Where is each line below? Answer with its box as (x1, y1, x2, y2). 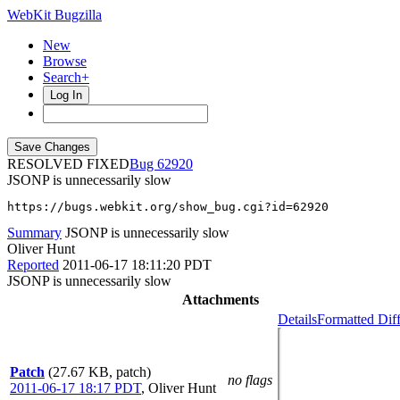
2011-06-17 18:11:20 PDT (62, 257, 212, 272)
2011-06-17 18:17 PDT (10, 380, 141, 396)
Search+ (43, 70, 89, 85)
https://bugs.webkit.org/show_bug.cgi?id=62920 (7, 200, 329, 213)
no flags (228, 372, 272, 387)
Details (278, 312, 317, 327)
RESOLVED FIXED (7, 156, 129, 171)
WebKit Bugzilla (7, 7, 102, 22)
